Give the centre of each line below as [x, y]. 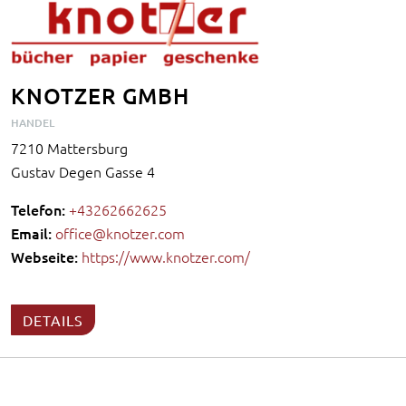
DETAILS [53, 320]
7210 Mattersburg [69, 148]
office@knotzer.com [120, 233]
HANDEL [33, 123]
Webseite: [44, 257]
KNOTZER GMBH [100, 96]
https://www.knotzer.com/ [166, 257]
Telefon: [38, 210]
